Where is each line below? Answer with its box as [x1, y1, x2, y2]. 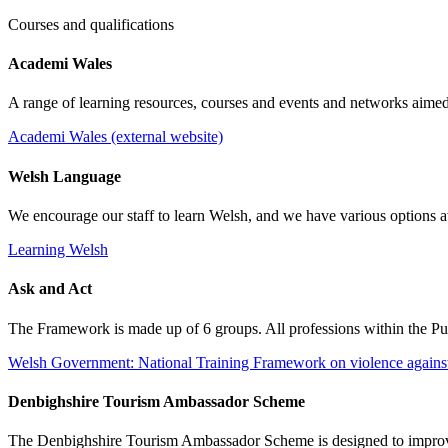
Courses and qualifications [8, 15, 174, 33]
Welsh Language [8, 167, 121, 185]
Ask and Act [8, 280, 92, 298]
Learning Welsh [8, 240, 108, 258]
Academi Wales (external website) [8, 128, 223, 146]
